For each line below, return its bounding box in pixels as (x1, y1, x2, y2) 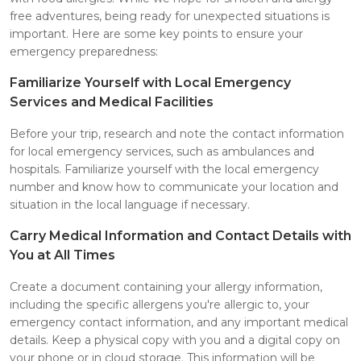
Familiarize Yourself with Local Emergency (10, 74, 291, 90)
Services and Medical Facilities (10, 93, 214, 110)
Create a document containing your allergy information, (10, 279, 322, 294)
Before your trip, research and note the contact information (10, 126, 344, 141)
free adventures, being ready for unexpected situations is (10, 8, 330, 23)
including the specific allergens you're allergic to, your (10, 297, 309, 312)
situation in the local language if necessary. (10, 197, 250, 212)
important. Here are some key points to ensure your (10, 26, 303, 41)
